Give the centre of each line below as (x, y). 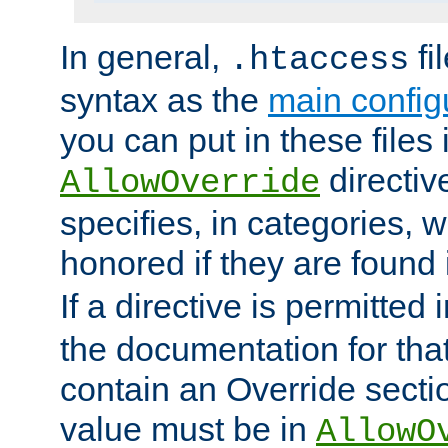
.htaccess (319, 60)
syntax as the (164, 100)
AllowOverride (190, 183)
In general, (144, 57)
